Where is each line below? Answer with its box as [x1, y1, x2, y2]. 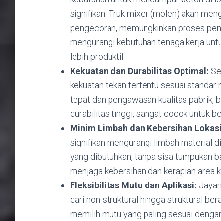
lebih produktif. [70, 51, 126, 62]
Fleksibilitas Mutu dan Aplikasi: [70, 180, 197, 190]
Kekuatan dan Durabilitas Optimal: [70, 65, 209, 76]
